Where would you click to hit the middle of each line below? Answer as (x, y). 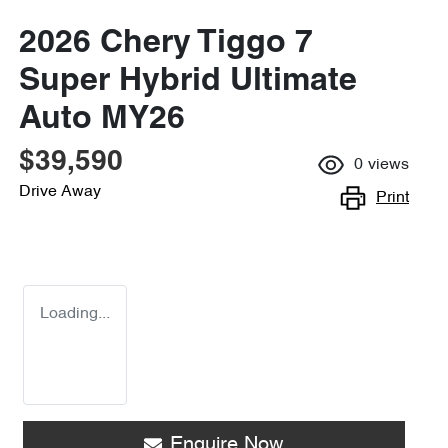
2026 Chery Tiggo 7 (166, 44)
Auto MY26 (102, 120)
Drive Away (60, 192)
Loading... (75, 314)
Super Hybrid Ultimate (188, 82)
